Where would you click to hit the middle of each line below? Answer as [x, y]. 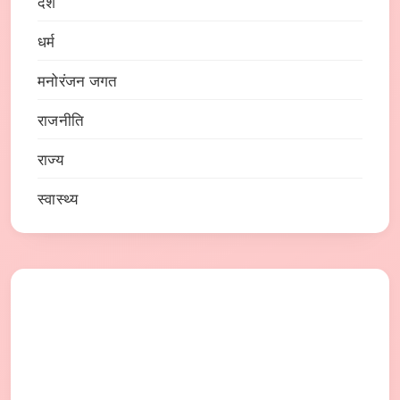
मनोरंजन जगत [78, 82]
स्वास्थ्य [58, 200]
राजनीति [61, 121]
